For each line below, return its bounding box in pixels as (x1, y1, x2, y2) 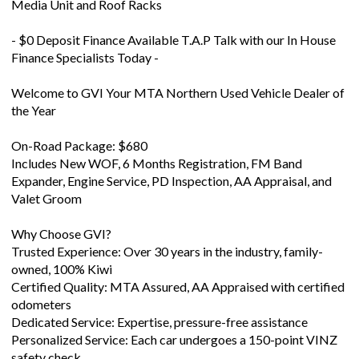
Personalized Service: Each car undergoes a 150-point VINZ (11, 317, 337, 333)
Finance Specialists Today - (11, 34, 159, 50)
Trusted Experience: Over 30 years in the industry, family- (11, 228, 323, 244)
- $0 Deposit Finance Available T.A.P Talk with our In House (11, 17, 336, 33)
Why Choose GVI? (11, 211, 111, 227)
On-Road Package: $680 (11, 123, 147, 139)
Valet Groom (11, 175, 82, 192)
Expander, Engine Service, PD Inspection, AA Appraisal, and (11, 158, 332, 174)
